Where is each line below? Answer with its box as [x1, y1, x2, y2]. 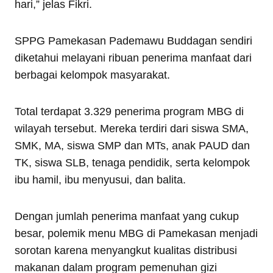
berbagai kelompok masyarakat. [15, 69, 170, 81]
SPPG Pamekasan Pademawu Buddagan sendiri [15, 35, 252, 47]
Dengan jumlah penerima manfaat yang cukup [15, 210, 239, 222]
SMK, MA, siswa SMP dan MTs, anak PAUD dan [15, 140, 250, 152]
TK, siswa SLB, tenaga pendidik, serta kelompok [15, 157, 250, 169]
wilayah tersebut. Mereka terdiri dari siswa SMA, [15, 122, 249, 135]
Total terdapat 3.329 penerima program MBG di [15, 105, 244, 118]
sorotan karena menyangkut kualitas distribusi [15, 244, 237, 257]
